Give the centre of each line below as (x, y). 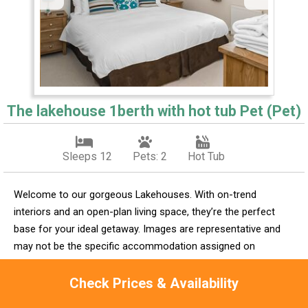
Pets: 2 (150, 156)
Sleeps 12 (87, 156)
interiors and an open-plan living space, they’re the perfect (144, 211)
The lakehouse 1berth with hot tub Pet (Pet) (154, 111)
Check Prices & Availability (154, 283)
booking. (33, 263)
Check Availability (147, 294)
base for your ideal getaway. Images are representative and (147, 229)
